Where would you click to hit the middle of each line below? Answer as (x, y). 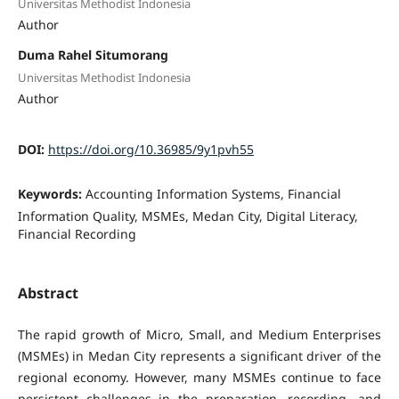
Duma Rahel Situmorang (93, 54)
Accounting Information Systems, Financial (213, 194)
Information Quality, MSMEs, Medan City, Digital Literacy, (187, 216)
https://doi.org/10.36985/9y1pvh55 (151, 150)
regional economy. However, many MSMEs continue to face (199, 377)
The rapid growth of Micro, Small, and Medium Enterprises (199, 334)
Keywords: (51, 194)
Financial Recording (77, 234)
